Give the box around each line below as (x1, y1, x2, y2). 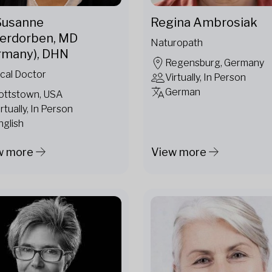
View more (151, 145, 206, 158)
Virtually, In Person (165, 72, 246, 84)
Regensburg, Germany (165, 57, 264, 69)
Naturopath (151, 37, 203, 49)
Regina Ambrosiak (151, 15, 257, 30)
